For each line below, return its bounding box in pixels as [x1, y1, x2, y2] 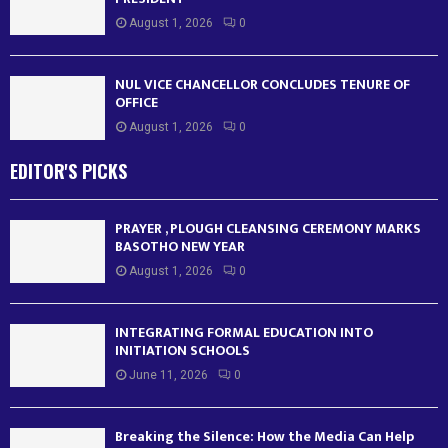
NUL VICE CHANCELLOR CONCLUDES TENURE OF [115, 73, 410, 97]
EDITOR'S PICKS [10, 157, 127, 184]
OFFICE [115, 91, 158, 115]
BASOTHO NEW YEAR [115, 234, 245, 258]
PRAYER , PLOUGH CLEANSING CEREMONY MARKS [115, 216, 421, 240]
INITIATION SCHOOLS [115, 338, 259, 362]
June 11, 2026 [129, 367, 208, 382]
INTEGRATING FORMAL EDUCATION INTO [115, 320, 373, 344]
